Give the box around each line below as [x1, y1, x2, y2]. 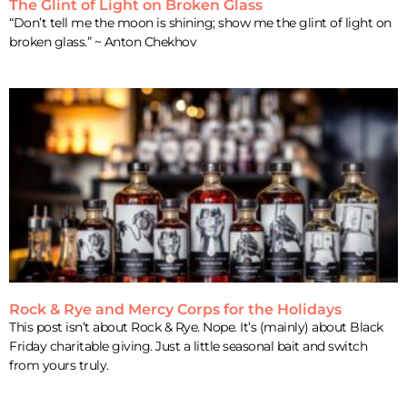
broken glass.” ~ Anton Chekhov [9, 34, 196, 51]
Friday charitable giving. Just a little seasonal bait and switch [9, 338, 367, 355]
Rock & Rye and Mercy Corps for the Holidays [9, 301, 342, 319]
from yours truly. [9, 357, 109, 374]
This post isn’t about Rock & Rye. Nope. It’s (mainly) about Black [9, 319, 383, 336]
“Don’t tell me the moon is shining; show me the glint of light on [9, 15, 392, 32]
